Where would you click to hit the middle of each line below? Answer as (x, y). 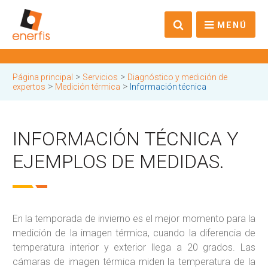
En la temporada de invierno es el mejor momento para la (134, 218)
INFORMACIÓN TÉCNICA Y (126, 138)
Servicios (100, 77)
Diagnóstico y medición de (177, 77)
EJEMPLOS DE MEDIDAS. (118, 161)
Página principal (43, 77)
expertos (29, 86)
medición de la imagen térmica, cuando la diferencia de (134, 233)
